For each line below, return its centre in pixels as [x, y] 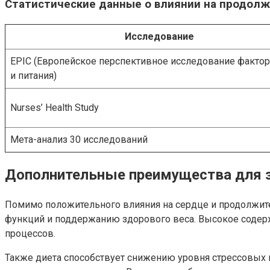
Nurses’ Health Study [55, 107]
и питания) [33, 75]
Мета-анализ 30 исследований [79, 139]
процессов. [30, 234]
